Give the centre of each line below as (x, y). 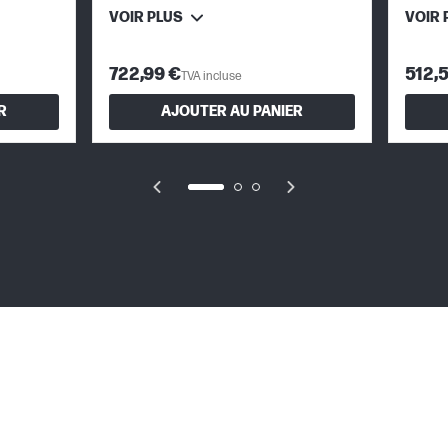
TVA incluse (211, 76)
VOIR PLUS (146, 17)
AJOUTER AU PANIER (232, 112)
